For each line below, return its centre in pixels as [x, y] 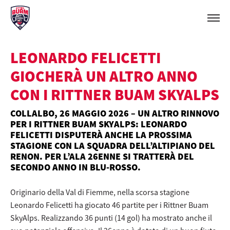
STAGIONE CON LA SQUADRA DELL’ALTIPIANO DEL [113, 146]
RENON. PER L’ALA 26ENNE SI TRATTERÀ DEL [102, 156]
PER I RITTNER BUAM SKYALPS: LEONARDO [99, 124]
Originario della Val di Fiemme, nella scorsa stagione [100, 192]
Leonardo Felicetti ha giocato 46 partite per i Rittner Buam [109, 205]
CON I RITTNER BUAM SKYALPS [115, 94]
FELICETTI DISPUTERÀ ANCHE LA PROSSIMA [101, 135]
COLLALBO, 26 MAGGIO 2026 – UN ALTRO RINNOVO [115, 113]
